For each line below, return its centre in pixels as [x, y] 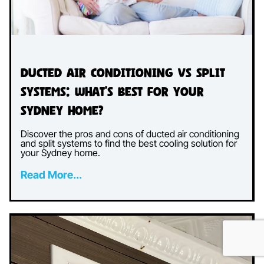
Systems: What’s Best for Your [112, 92]
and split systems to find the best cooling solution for [129, 143]
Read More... [51, 175]
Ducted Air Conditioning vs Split [123, 73]
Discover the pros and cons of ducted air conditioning [130, 134]
